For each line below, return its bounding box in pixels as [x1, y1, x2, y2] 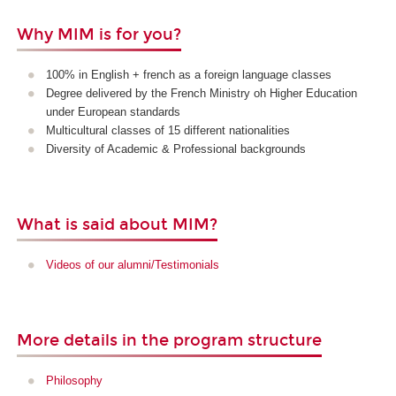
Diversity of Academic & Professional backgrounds [45, 142, 306, 156]
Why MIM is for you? [17, 24, 181, 44]
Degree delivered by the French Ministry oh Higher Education [45, 87, 357, 101]
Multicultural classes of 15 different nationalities [45, 124, 290, 138]
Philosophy [45, 374, 103, 388]
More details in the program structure [17, 330, 322, 350]
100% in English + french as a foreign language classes [45, 68, 331, 82]
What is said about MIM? [17, 214, 217, 234]
